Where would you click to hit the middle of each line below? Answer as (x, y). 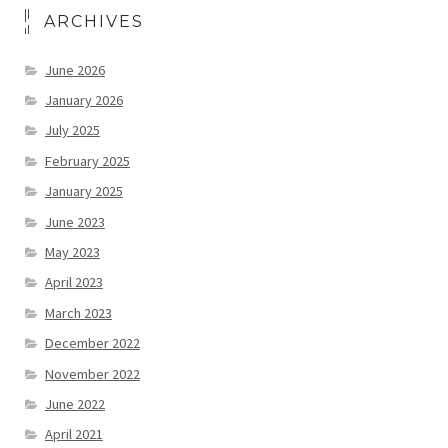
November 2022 (92, 373)
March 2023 (78, 312)
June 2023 (74, 221)
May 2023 (72, 252)
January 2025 (83, 191)
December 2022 (92, 343)
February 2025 (87, 160)
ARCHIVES (94, 21)
